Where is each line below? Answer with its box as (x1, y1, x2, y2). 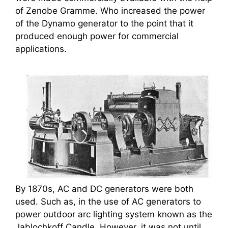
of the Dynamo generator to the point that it (15, 18, 193, 28)
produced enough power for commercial (15, 31, 179, 41)
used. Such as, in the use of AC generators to (15, 196, 201, 207)
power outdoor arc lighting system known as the (15, 209, 212, 219)
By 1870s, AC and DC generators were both (15, 184, 193, 194)
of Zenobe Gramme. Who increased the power (15, 5, 205, 16)
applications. (15, 43, 67, 54)
